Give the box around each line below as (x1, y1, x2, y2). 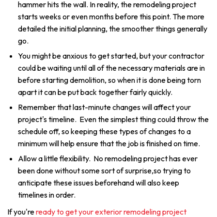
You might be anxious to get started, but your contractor (18, 51, 204, 61)
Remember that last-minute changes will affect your (18, 102, 191, 112)
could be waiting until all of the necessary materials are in (18, 63, 205, 73)
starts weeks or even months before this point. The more (18, 12, 204, 21)
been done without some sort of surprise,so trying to (18, 166, 191, 175)
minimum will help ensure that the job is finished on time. (18, 139, 200, 148)
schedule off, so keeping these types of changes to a (18, 126, 191, 136)
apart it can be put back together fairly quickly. (18, 87, 172, 97)
